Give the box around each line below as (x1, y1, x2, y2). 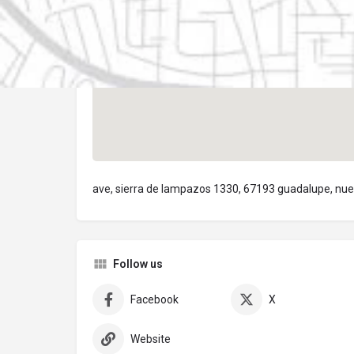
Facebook (130, 293, 179, 307)
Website (130, 333, 171, 346)
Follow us (113, 258, 163, 271)
